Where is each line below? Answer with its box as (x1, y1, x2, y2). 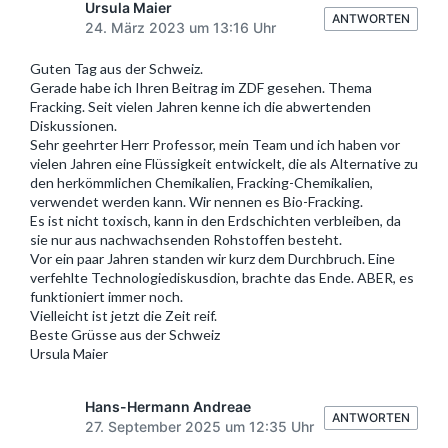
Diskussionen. (30, 116, 117, 134)
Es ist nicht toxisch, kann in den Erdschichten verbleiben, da (30, 211, 401, 229)
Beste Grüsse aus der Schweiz (30, 325, 220, 343)
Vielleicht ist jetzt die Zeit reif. (30, 306, 217, 324)
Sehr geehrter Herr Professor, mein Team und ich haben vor (30, 135, 400, 153)
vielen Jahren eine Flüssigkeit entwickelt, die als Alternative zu (30, 154, 418, 172)
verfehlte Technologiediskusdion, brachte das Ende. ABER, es (30, 268, 414, 286)
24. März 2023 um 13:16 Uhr (85, 18, 276, 36)
